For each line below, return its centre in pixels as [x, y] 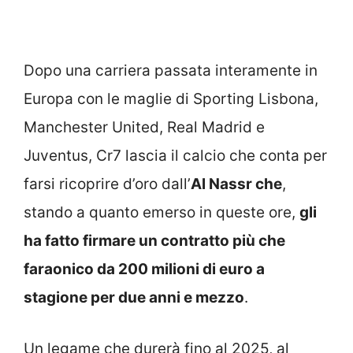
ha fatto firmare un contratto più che [154, 241]
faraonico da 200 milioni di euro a [144, 269]
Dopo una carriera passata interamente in [171, 71]
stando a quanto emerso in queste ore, [162, 213]
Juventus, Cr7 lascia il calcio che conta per [175, 156]
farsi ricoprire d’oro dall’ [107, 184]
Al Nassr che [236, 184]
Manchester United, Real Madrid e [144, 128]
